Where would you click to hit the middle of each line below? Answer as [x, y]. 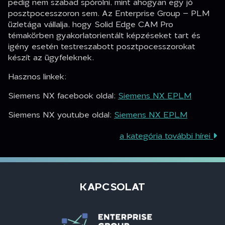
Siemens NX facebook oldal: [63, 95]
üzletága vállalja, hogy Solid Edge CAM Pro [91, 24]
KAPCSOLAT [113, 187]
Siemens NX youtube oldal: [61, 115]
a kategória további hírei [166, 136]
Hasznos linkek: [37, 76]
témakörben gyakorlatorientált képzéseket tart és [104, 35]
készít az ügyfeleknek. [51, 57]
